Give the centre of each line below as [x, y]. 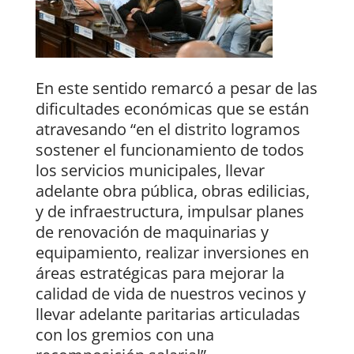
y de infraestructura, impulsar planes [169, 212]
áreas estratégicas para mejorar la [160, 273]
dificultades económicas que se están [172, 109]
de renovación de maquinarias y [152, 232]
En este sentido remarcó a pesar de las [176, 88]
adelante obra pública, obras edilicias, [172, 191]
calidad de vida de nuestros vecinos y [170, 294]
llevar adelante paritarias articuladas [168, 314]
